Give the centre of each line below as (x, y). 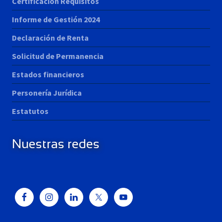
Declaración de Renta (50, 37)
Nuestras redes (56, 143)
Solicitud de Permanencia (58, 56)
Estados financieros (48, 74)
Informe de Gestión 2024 (56, 19)
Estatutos (30, 111)
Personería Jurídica (47, 92)
